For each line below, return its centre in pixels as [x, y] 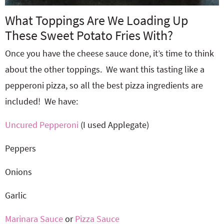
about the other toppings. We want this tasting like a [105, 69]
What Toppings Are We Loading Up [96, 20]
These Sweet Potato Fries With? [89, 35]
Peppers [20, 148]
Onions [18, 172]
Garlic [16, 195]
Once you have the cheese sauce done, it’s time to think [109, 53]
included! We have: [41, 101]
